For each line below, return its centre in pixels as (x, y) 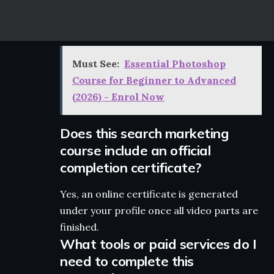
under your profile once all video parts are (159, 210)
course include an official (135, 150)
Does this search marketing (144, 133)
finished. (80, 227)
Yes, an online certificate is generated (149, 194)
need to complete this (127, 261)
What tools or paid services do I (158, 244)
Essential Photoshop (175, 63)
